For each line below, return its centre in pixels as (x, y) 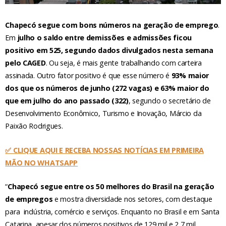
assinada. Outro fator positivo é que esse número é (88, 76)
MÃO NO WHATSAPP (42, 162)
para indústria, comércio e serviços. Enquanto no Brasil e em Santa (112, 212)
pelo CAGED (25, 63)
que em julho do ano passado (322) (67, 101)
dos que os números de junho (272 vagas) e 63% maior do (107, 88)
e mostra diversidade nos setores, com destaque (132, 199)
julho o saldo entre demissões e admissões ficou (104, 38)
